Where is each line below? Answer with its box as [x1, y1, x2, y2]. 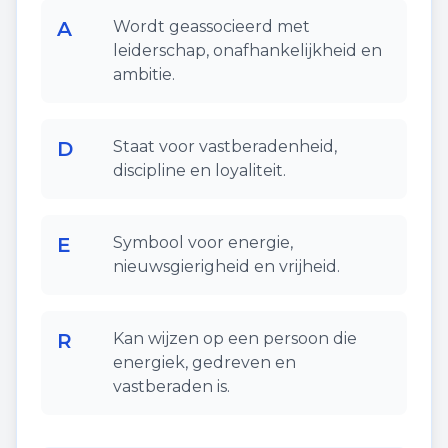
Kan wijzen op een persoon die [113, 329, 357, 348]
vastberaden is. [113, 377, 230, 396]
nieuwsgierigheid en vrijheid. [113, 257, 340, 276]
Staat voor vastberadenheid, [113, 137, 337, 156]
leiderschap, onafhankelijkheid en [113, 41, 382, 60]
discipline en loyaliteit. [113, 161, 286, 180]
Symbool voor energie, [113, 233, 293, 252]
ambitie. [113, 65, 175, 84]
